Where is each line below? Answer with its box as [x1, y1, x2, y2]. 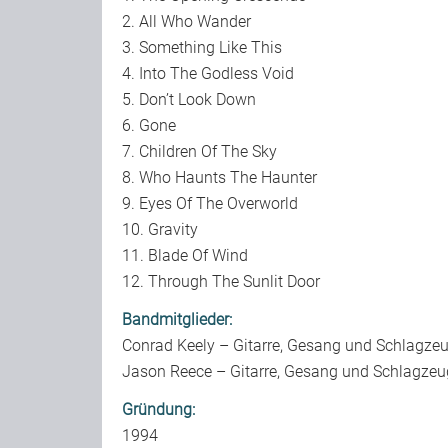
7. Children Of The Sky [122, 141, 277, 161]
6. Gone [122, 115, 176, 135]
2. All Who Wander [122, 11, 251, 31]
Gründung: [122, 399, 195, 419]
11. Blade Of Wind [122, 245, 248, 265]
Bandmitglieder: [122, 309, 232, 329]
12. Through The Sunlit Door [122, 271, 320, 291]
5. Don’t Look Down [122, 89, 256, 109]
